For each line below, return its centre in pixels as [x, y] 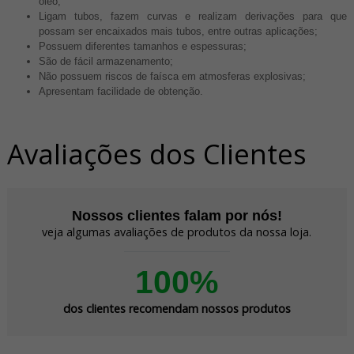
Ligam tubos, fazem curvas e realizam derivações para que [193, 16]
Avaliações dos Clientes [156, 153]
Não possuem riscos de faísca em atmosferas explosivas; [172, 76]
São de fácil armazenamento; [105, 61]
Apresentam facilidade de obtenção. [121, 91]
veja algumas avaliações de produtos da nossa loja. [177, 232]
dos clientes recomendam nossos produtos [177, 309]
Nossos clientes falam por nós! [177, 216]
